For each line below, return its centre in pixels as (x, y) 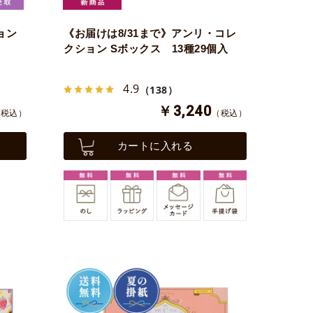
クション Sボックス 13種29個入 (146, 49)
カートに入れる (155, 146)
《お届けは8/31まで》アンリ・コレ (150, 34)
